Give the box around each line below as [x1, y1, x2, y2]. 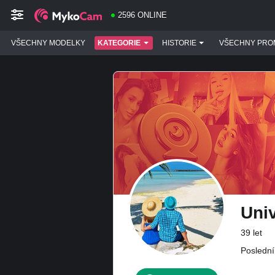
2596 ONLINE [118, 10, 167, 20]
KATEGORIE [98, 39, 141, 47]
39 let [241, 228, 262, 238]
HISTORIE [162, 39, 196, 47]
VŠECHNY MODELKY [11, 39, 85, 47]
